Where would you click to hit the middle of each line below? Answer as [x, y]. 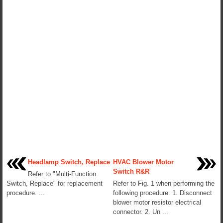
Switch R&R [131, 171]
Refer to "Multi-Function [62, 174]
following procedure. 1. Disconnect [163, 193]
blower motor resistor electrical [157, 202]
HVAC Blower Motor [143, 162]
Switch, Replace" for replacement [55, 183]
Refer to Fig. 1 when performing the [164, 183]
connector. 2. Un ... [141, 212]
